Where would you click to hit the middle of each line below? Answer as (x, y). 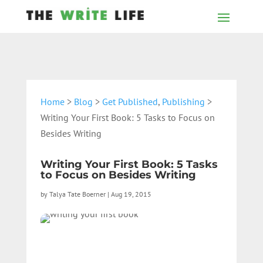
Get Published (130, 102)
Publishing (183, 102)
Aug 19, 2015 (131, 194)
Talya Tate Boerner (77, 194)
